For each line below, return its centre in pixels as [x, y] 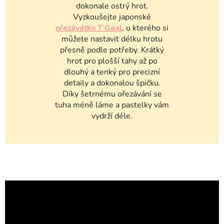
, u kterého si [145, 28]
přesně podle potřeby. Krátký [112, 50]
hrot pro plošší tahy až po [112, 61]
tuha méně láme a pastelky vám [112, 105]
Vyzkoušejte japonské [112, 17]
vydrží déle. [112, 116]
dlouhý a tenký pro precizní [112, 72]
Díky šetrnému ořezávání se [112, 94]
